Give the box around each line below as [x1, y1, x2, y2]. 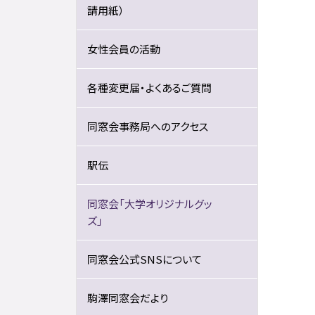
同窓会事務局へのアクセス [86, 119, 208, 134]
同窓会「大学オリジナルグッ [86, 196, 212, 211]
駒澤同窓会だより [86, 290, 168, 305]
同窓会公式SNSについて [86, 252, 202, 266]
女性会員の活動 [86, 41, 160, 56]
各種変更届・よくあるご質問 [86, 80, 212, 95]
